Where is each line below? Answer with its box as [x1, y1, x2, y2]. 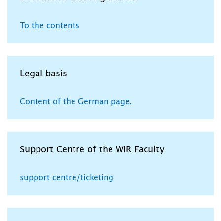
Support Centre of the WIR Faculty [20, 146, 164, 155]
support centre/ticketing [20, 174, 113, 182]
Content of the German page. [20, 98, 132, 106]
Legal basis [20, 70, 67, 79]
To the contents [20, 22, 79, 30]
